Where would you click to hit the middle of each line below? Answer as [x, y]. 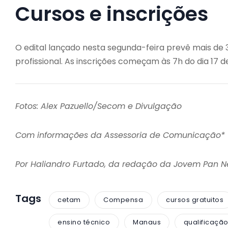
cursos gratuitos [195, 200]
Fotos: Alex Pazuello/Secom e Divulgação [98, 106]
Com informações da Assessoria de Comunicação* [120, 135]
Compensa [123, 200]
